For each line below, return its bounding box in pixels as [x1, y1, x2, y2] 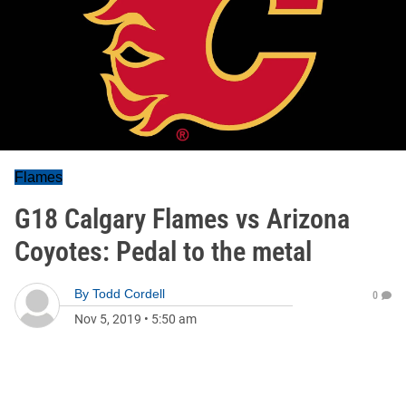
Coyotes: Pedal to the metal [14, 236, 312, 267]
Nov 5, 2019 [74, 312, 141, 326]
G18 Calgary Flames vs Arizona [14, 203, 350, 235]
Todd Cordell [92, 286, 165, 301]
